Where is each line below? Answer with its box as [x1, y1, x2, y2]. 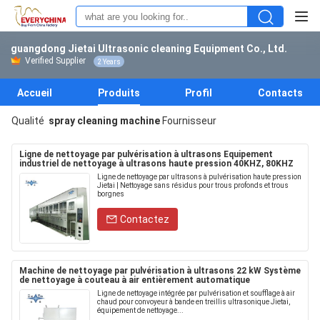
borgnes [97, 190, 124, 198]
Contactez [120, 214, 169, 225]
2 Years [97, 57, 121, 66]
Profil [185, 87, 213, 99]
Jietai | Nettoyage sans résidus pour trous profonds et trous [97, 181, 289, 189]
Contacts [257, 87, 303, 99]
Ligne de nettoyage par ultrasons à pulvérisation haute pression [97, 173, 301, 181]
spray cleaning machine [49, 115, 160, 126]
